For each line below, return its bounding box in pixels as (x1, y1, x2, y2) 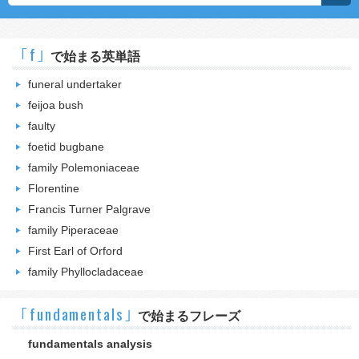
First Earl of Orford (28, 244, 123, 257)
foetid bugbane (28, 140, 104, 153)
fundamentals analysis (28, 337, 152, 350)
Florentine (28, 182, 79, 195)
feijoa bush (28, 99, 83, 111)
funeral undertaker (28, 78, 122, 91)
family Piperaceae (28, 224, 119, 236)
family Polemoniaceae (28, 161, 139, 174)
